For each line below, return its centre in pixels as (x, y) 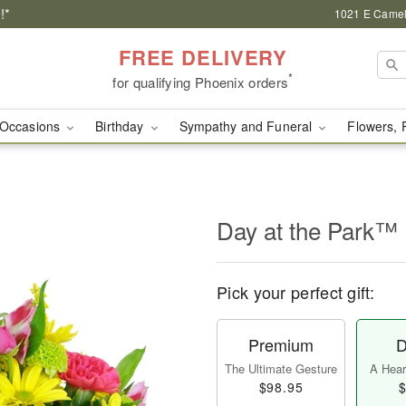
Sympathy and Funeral (247, 126)
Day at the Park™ (307, 230)
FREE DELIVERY (203, 57)
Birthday (121, 126)
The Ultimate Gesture (281, 368)
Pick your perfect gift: (295, 292)
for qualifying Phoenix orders (201, 82)
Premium (281, 344)
